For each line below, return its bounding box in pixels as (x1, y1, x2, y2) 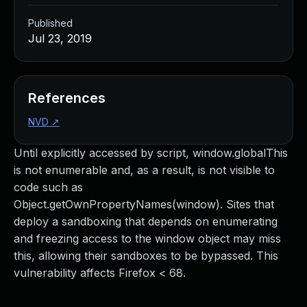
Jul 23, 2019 (28, 32, 92, 45)
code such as (14, 180, 83, 194)
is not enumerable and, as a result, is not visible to (14, 163, 275, 177)
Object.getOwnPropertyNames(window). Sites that (14, 197, 274, 211)
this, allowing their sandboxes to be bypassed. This (14, 249, 278, 262)
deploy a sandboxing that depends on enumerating (14, 214, 278, 228)
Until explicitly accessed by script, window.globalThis (14, 146, 288, 160)
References (28, 90, 106, 106)
